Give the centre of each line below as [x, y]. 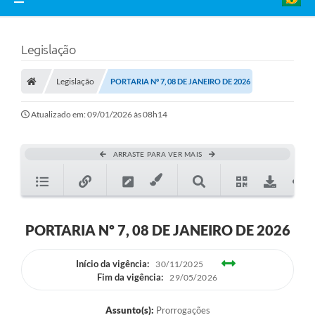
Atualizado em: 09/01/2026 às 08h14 [99, 115]
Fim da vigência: [130, 277]
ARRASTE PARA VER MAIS [157, 154]
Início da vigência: [113, 264]
